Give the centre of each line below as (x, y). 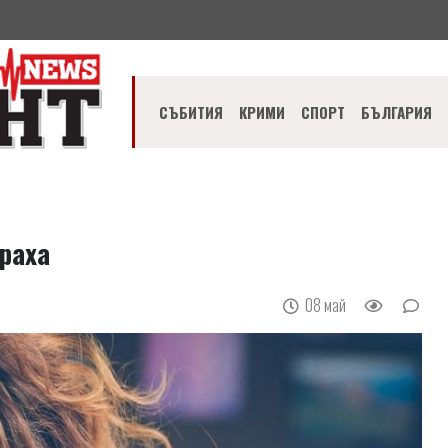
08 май (327, 304)
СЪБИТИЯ (191, 112)
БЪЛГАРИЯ (397, 112)
